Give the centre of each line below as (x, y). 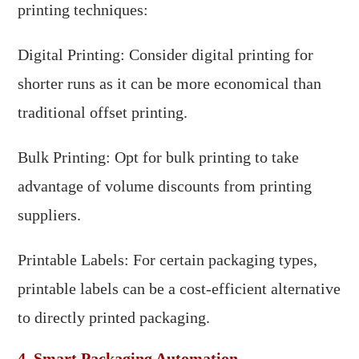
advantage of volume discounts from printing (165, 186)
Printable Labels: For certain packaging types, (168, 260)
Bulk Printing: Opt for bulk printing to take (159, 157)
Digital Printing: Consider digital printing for (166, 55)
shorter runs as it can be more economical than (170, 84)
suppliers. (50, 215)
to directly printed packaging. (114, 318)
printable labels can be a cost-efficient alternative (179, 289)
